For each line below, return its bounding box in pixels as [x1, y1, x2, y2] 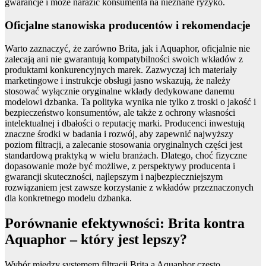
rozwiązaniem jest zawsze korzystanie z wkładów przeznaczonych [5, 182, 254, 192]
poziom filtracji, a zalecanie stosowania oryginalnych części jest [5, 139, 242, 150]
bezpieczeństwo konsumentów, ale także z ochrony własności [5, 107, 235, 118]
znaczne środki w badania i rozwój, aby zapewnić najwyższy [5, 128, 233, 139]
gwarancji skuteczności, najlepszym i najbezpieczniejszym [5, 171, 223, 182]
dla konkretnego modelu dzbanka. [5, 192, 132, 203]
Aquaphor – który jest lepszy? [5, 231, 187, 247]
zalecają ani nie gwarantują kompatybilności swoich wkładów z [5, 53, 243, 64]
